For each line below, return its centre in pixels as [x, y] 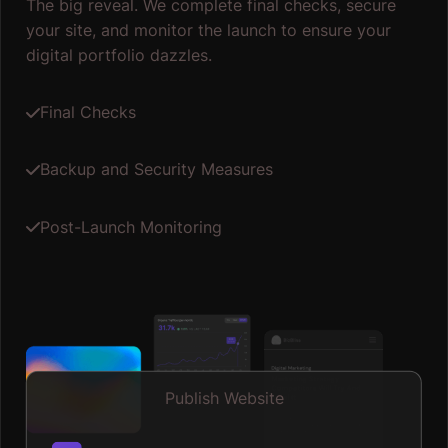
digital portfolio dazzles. [118, 54]
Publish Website [224, 397]
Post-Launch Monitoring [130, 226]
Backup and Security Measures [156, 169]
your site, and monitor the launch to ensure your [208, 29]
